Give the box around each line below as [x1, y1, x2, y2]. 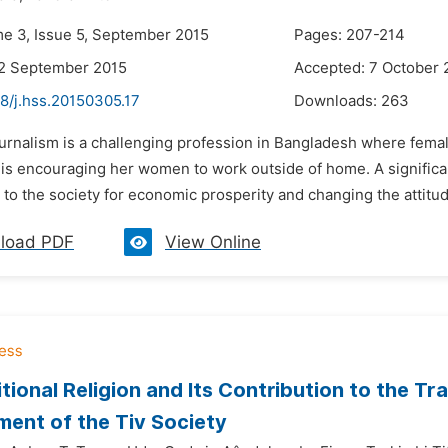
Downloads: [294, 92, 381, 110]
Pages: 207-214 [294, 26, 405, 44]
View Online [165, 232, 261, 252]
